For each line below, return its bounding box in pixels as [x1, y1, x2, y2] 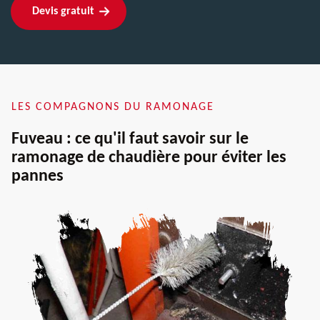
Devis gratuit [32, 5, 94, 17]
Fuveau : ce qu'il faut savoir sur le [11, 130, 249, 148]
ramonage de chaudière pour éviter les [11, 149, 286, 166]
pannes [11, 167, 64, 185]
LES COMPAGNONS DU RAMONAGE [11, 101, 214, 113]
